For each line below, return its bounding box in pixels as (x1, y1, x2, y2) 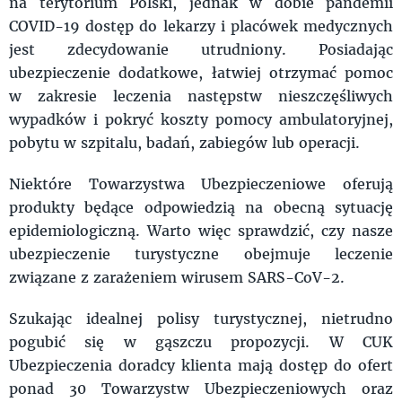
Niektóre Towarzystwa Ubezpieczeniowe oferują (9, 174, 393, 193)
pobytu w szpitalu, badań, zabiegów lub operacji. (9, 133, 369, 152)
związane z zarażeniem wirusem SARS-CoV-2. (9, 267, 345, 286)
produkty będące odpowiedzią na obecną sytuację (9, 197, 393, 216)
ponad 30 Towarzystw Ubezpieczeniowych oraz (9, 379, 393, 398)
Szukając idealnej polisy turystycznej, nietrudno (9, 309, 393, 328)
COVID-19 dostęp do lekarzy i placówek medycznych (9, 16, 393, 35)
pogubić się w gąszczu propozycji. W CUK (9, 332, 393, 351)
